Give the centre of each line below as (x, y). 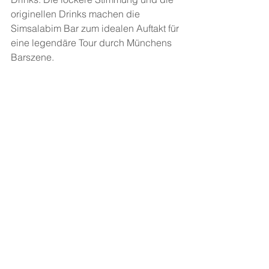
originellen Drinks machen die (77, 14)
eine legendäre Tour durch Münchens (92, 43)
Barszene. (32, 57)
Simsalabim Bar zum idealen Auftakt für (96, 28)
